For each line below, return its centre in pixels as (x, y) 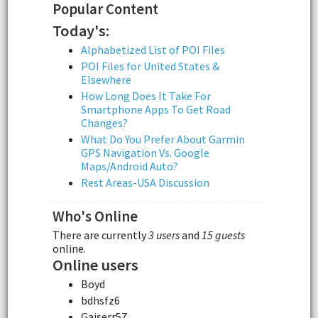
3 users (164, 235)
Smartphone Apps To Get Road (156, 110)
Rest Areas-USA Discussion (145, 183)
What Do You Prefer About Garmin (163, 139)
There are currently (100, 235)
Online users (95, 265)
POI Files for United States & (150, 66)
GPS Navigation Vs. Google (145, 153)
